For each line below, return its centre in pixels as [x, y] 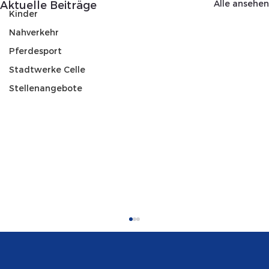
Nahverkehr [34, 32]
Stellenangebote [46, 88]
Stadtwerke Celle [47, 70]
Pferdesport [35, 51]
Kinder [23, 14]
